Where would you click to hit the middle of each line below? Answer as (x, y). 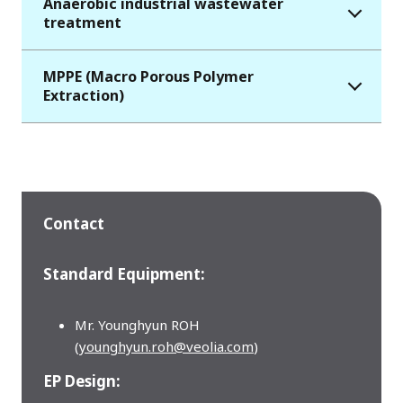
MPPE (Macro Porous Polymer (148, 77)
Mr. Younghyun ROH (137, 325)
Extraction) (84, 96)
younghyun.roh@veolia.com (166, 347)
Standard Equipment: (124, 274)
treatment (82, 23)
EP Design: (82, 381)
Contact (74, 224)
